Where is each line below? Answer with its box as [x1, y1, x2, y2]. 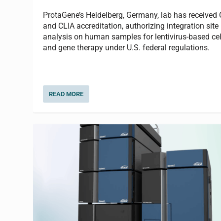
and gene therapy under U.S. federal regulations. [43, 42, 210, 52]
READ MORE [49, 90, 84, 98]
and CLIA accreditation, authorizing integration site [43, 21, 219, 31]
